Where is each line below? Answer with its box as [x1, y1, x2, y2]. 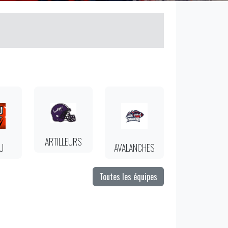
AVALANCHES [114, 141, 155, 155]
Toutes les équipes [99, 170, 157, 183]
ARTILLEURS [45, 135, 82, 149]
